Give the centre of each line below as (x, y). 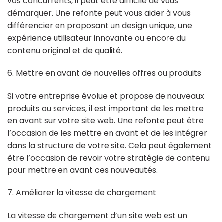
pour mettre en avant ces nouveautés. (83, 170)
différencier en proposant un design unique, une (100, 26)
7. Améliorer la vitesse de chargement (82, 193)
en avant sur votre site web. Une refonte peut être (106, 120)
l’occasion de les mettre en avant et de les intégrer (107, 133)
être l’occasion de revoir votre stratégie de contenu (109, 158)
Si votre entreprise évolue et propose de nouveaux (106, 96)
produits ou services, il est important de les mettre (106, 108)
